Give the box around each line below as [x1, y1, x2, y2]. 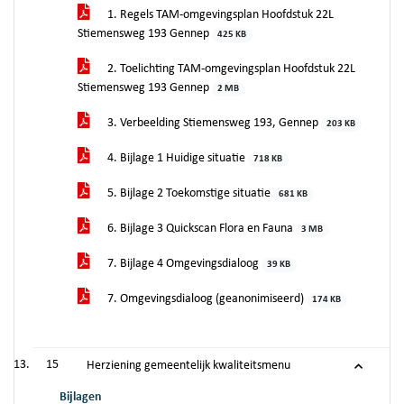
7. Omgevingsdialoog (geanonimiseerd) [105, 292, 307, 306]
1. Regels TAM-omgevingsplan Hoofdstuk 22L [105, 8, 334, 22]
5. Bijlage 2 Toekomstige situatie [105, 187, 273, 200]
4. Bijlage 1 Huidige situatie [105, 151, 248, 165]
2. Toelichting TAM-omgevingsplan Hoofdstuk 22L [105, 62, 355, 76]
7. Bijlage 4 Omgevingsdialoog [105, 257, 262, 271]
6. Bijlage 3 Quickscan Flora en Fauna [105, 222, 296, 235]
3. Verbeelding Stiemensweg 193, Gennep [105, 116, 321, 130]
